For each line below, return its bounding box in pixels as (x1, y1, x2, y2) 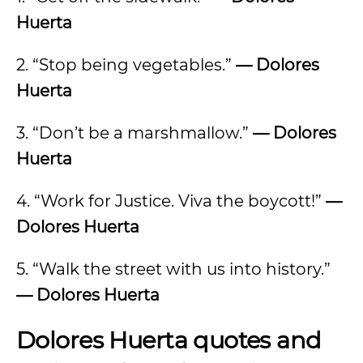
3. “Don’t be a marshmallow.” (16, 123, 253, 143)
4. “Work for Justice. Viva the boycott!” (16, 191, 326, 211)
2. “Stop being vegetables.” (16, 55, 236, 75)
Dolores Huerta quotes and (16, 326, 322, 354)
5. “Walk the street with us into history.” (16, 259, 331, 279)
